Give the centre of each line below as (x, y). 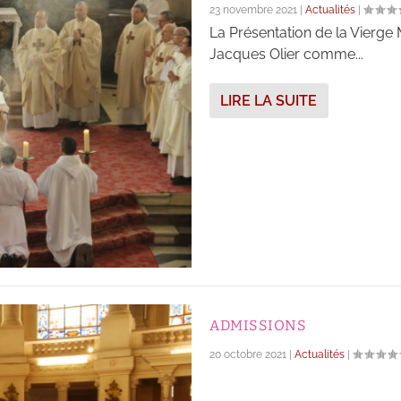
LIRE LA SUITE (269, 100)
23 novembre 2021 (253, 9)
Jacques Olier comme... (286, 54)
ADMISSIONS (258, 326)
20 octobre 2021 (248, 355)
